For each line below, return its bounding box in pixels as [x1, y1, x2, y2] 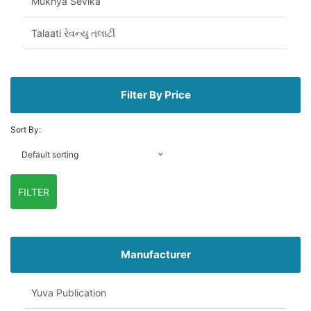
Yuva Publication [31, 287, 106, 299]
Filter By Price [120, 88, 191, 102]
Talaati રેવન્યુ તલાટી [31, 27, 115, 40]
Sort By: [10, 124, 41, 135]
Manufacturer [120, 248, 191, 262]
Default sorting [22, 149, 78, 160]
